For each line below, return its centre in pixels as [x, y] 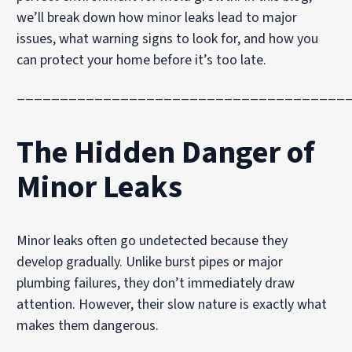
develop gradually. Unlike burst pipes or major [150, 262]
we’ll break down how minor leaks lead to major [157, 18]
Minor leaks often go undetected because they [152, 241]
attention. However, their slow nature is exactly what [172, 304]
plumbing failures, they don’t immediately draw [156, 283]
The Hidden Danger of [166, 153]
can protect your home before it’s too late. [142, 60]
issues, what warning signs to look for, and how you [168, 39]
